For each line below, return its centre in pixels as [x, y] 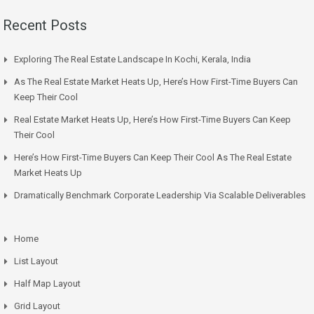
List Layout [36, 261]
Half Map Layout [47, 283]
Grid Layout [37, 306]
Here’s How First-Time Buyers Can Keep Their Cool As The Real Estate [153, 157]
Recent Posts [45, 25]
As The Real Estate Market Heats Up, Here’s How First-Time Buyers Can [156, 81]
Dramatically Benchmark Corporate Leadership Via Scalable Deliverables [160, 195]
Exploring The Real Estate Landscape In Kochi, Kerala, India [132, 59]
